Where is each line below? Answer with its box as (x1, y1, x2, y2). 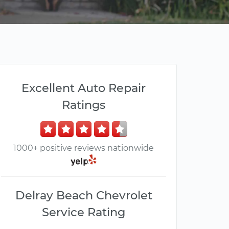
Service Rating (42, 205, 125, 220)
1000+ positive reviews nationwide (13, 143, 154, 153)
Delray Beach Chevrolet (15, 188, 152, 203)
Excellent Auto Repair (21, 81, 146, 95)
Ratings (62, 98, 105, 112)
